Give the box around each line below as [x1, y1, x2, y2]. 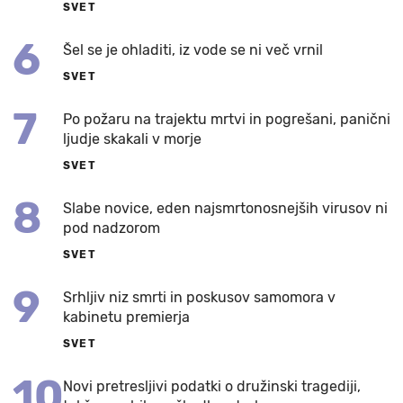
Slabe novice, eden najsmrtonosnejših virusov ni [63, 200, 388, 218]
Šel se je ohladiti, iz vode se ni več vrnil [63, 41, 323, 59]
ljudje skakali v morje [63, 130, 201, 148]
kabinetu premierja [63, 309, 190, 327]
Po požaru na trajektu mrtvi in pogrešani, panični [63, 111, 390, 129]
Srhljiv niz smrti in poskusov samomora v [63, 289, 336, 307]
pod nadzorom [63, 219, 160, 237]
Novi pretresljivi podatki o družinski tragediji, [63, 378, 361, 396]
